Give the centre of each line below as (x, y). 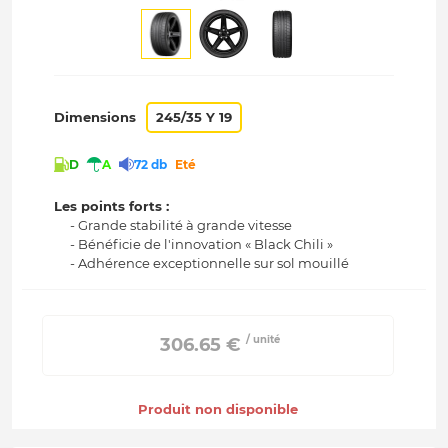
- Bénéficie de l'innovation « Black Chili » (202, 244)
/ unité (263, 340)
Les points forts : (112, 206)
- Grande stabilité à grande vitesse (181, 225)
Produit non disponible (217, 409)
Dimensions (95, 117)
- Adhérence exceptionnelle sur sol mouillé (210, 263)
